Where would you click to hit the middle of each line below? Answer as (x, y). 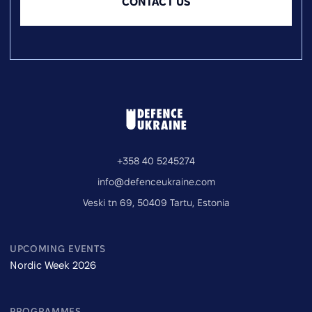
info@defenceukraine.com (156, 181)
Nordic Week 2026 (53, 265)
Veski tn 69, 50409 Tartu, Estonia (156, 203)
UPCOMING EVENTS (57, 249)
